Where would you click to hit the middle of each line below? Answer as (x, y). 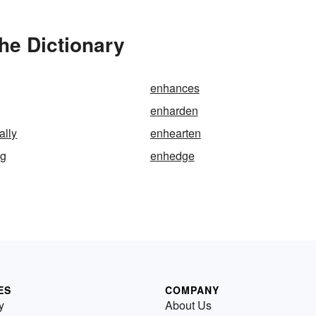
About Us (188, 305)
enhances (175, 87)
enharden (174, 110)
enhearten (175, 133)
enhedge (172, 155)
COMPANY (192, 290)
